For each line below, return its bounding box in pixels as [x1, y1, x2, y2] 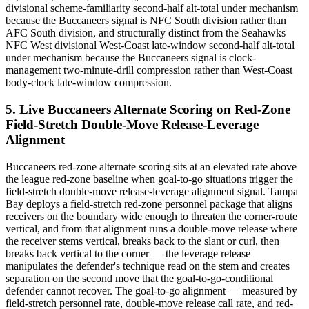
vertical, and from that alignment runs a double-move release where [6, 222, 297, 235]
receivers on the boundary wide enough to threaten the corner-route [6, 210, 297, 222]
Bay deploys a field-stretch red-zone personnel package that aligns [6, 197, 292, 210]
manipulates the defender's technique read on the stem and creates [6, 259, 290, 272]
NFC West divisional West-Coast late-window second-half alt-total [6, 39, 295, 52]
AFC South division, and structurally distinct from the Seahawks [6, 27, 286, 39]
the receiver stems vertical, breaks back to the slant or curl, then [6, 235, 279, 247]
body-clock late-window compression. [6, 77, 172, 89]
